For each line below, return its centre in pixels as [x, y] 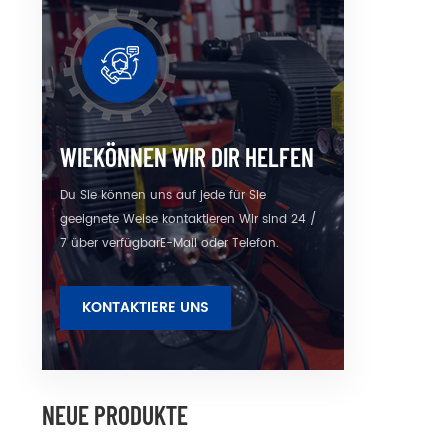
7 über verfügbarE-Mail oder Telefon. [170, 243]
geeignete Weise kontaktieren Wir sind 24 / [188, 219]
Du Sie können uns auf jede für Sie [163, 195]
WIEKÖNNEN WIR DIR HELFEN [187, 156]
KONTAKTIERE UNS [146, 307]
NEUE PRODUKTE [115, 414]
